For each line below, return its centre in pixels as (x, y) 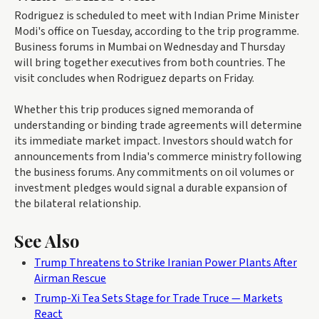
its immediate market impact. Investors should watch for (153, 141)
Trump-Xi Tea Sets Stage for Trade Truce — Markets (158, 298)
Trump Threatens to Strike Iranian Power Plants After (166, 262)
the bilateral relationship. (78, 203)
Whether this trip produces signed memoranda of (134, 109)
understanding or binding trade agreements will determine (158, 125)
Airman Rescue (70, 278)
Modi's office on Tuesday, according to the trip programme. (157, 31)
